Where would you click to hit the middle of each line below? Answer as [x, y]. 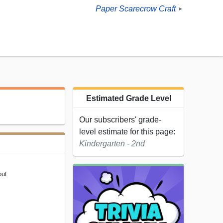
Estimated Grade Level [128, 99]
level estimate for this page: [127, 132]
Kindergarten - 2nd [112, 144]
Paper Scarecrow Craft [136, 9]
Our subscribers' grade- [120, 120]
